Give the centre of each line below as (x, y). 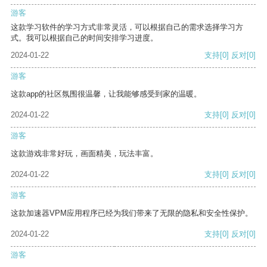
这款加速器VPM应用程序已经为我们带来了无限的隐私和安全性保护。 (132, 213)
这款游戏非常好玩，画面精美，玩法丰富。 (84, 154)
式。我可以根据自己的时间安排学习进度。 (84, 38)
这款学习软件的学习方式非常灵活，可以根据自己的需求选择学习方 (127, 27)
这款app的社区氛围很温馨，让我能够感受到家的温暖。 (106, 94)
